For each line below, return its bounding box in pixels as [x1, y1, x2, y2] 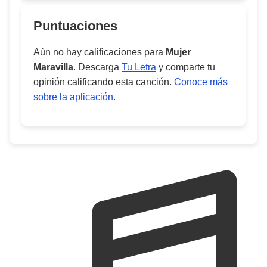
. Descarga [73, 62, 122, 72]
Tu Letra [122, 62, 156, 72]
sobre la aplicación [33, 92, 113, 102]
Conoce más [174, 77, 228, 87]
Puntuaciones [33, 18, 117, 33]
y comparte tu [156, 62, 215, 72]
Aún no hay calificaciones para [33, 47, 166, 57]
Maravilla [33, 62, 73, 72]
